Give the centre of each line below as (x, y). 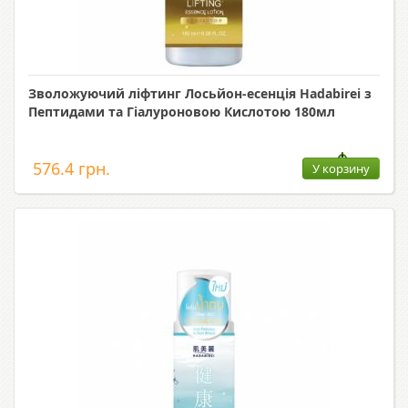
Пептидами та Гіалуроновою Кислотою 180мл (182, 112)
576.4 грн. (71, 169)
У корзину (341, 169)
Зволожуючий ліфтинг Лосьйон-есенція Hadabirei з (200, 94)
